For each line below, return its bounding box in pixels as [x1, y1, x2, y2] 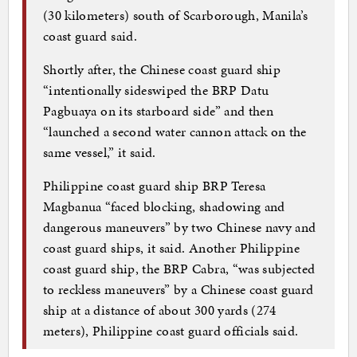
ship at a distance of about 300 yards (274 [43, 300, 277, 320]
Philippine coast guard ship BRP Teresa [43, 175, 266, 195]
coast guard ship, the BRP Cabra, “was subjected [43, 258, 316, 278]
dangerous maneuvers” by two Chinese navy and [43, 217, 316, 237]
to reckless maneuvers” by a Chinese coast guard [43, 279, 314, 299]
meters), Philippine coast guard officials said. [43, 320, 299, 340]
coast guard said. [43, 25, 137, 45]
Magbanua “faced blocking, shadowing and [43, 196, 285, 216]
